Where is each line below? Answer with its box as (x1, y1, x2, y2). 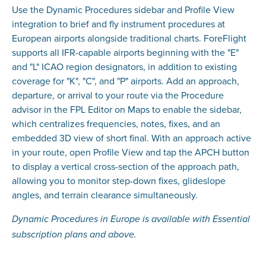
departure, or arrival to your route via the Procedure (11, 88, 224, 102)
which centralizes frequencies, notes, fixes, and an (11, 117, 220, 131)
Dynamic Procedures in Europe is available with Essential (11, 214, 250, 226)
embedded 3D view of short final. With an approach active (11, 131, 251, 145)
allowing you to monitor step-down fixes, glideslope (11, 174, 226, 188)
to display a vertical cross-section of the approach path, (11, 160, 239, 173)
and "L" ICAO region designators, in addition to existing (11, 60, 237, 74)
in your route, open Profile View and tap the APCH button (11, 145, 249, 159)
